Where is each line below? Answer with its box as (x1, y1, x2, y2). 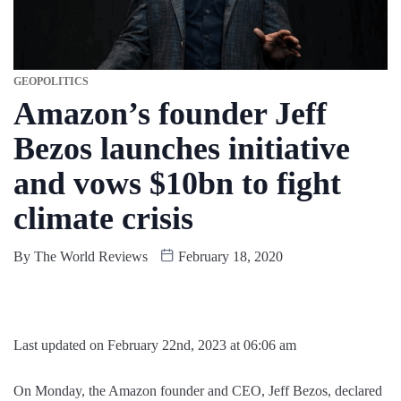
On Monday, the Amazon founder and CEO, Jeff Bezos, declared (13, 383, 382, 399)
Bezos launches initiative (13, 131, 350, 167)
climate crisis (13, 200, 193, 237)
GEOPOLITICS (13, 75, 89, 89)
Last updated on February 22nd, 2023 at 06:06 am (13, 337, 296, 354)
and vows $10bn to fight (13, 166, 341, 202)
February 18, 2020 (175, 249, 283, 265)
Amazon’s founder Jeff (13, 96, 327, 132)
